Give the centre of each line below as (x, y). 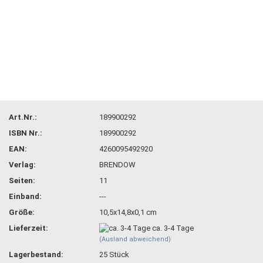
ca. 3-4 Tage (173, 228)
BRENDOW (118, 164)
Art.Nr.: (23, 117)
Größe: (22, 212)
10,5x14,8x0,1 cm (128, 212)
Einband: (25, 196)
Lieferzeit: (28, 228)
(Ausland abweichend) (135, 240)
